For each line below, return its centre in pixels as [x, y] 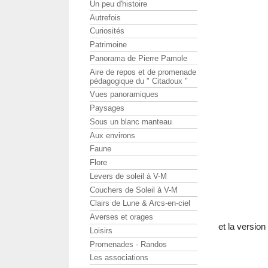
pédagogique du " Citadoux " [139, 81]
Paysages [107, 108]
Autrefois [105, 17]
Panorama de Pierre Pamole [138, 58]
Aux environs [112, 135]
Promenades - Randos [128, 244]
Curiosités [107, 31]
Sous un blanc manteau [131, 121]
